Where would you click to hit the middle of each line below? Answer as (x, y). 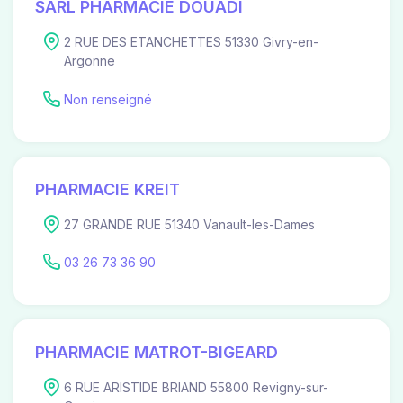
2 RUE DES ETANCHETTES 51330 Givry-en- (191, 42)
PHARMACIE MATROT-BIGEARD (157, 353)
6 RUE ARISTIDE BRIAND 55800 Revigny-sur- (196, 388)
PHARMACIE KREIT (107, 189)
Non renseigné (108, 99)
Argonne (90, 61)
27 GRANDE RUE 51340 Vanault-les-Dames (189, 224)
